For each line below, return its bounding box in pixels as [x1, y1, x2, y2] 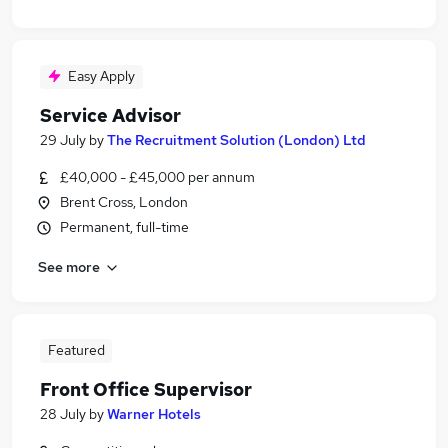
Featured [47, 341, 105, 359]
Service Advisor [40, 104, 181, 127]
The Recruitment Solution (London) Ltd [107, 131, 366, 149]
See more [38, 257, 100, 276]
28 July [40, 405, 86, 423]
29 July [40, 131, 86, 149]
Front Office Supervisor [40, 378, 252, 401]
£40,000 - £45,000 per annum [60, 168, 255, 186]
